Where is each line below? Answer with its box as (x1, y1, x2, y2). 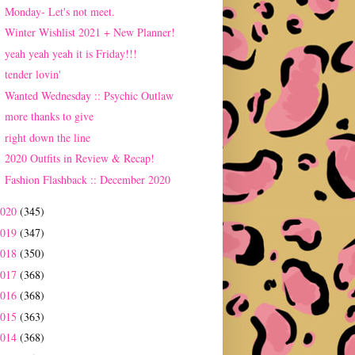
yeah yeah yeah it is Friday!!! (4, 45, 137, 61)
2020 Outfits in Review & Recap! (4, 151, 155, 166)
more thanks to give (4, 109, 94, 124)
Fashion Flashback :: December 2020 (4, 171, 170, 187)
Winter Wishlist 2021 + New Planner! (4, 25, 175, 40)
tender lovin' (4, 67, 61, 82)
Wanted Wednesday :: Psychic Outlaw (4, 87, 174, 103)
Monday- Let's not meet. (4, 3, 115, 19)
